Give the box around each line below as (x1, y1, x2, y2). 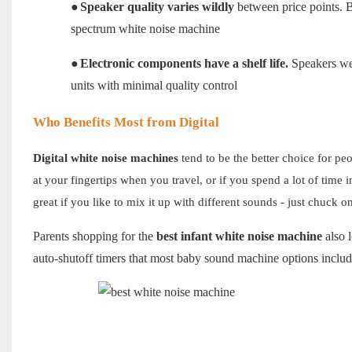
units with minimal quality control (70, 79, 237, 93)
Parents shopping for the (32, 229, 156, 244)
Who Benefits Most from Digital (32, 115, 219, 130)
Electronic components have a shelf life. (79, 57, 288, 71)
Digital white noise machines (32, 152, 178, 165)
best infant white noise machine (156, 229, 322, 244)
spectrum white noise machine (70, 22, 220, 36)
